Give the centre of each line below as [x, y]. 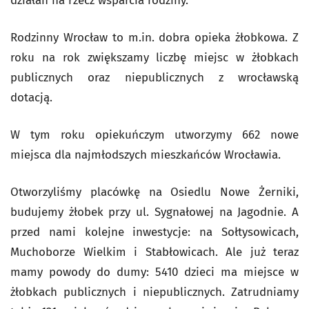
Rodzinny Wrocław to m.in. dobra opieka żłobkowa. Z [154, 38]
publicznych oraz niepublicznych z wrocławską [154, 78]
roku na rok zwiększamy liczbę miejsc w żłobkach [154, 58]
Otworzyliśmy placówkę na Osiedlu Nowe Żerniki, [154, 192]
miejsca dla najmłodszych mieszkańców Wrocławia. [146, 155]
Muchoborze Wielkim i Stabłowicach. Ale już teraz [154, 252]
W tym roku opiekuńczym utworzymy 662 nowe [154, 135]
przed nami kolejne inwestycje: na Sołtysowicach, [154, 232]
